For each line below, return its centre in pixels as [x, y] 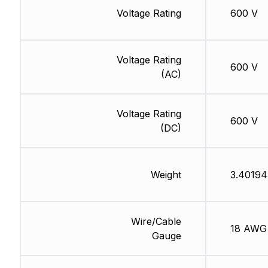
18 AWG [248, 229]
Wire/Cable [156, 222]
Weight [166, 175]
